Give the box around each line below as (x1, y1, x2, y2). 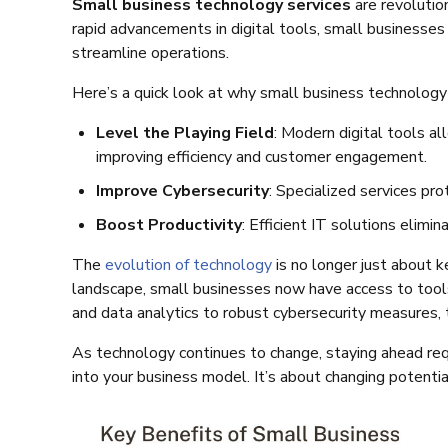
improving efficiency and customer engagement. (96, 145, 427, 168)
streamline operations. (72, 41, 229, 64)
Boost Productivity (96, 213, 242, 236)
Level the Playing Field (96, 121, 274, 144)
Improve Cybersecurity (96, 179, 269, 202)
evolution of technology (105, 253, 272, 276)
